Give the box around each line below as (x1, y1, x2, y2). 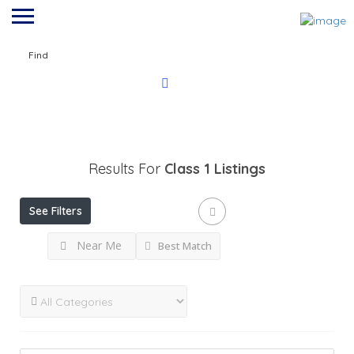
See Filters (28, 204, 82, 219)
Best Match (156, 239, 212, 254)
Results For (88, 160, 164, 179)
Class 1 (164, 160, 210, 179)
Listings (214, 160, 265, 179)
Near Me (76, 238, 122, 254)
